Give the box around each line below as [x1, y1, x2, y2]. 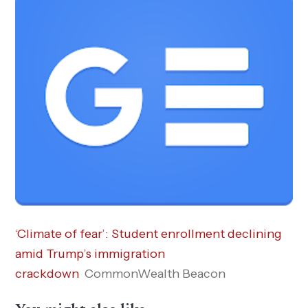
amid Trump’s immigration [15, 246, 166, 262]
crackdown [15, 266, 80, 282]
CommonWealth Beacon [85, 266, 226, 282]
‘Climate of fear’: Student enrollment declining [15, 226, 283, 242]
